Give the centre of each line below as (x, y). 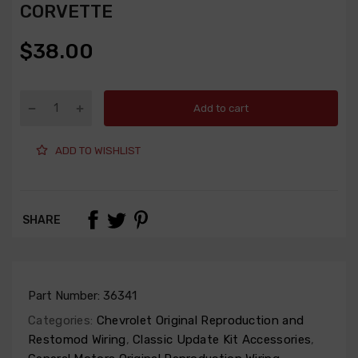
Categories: (61, 321)
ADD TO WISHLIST (98, 150)
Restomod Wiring (77, 340)
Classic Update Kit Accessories (220, 340)
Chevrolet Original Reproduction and (199, 321)
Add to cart (221, 108)
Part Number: (66, 296)
